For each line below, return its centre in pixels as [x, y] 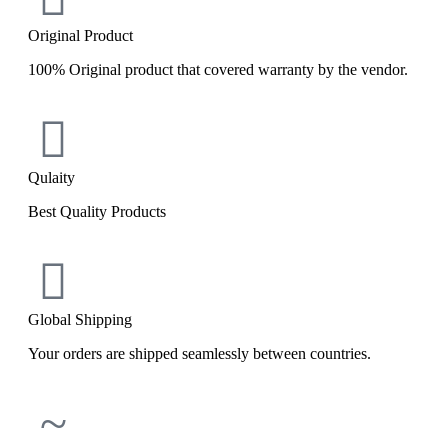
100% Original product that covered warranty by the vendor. [218, 70]
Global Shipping [80, 320]
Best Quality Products [97, 212]
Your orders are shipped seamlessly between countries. [199, 354]
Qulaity [51, 178]
